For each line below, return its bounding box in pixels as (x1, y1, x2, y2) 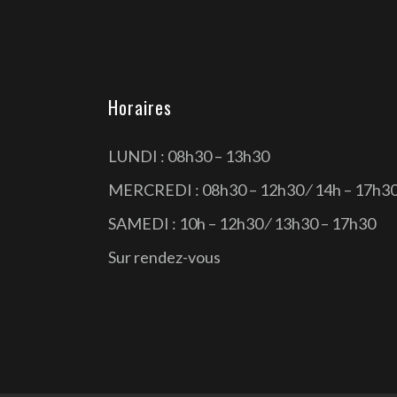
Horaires (108, 94, 172, 121)
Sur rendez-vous (108, 247, 221, 268)
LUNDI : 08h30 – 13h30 (108, 146, 269, 167)
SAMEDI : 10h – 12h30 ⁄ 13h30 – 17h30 (108, 214, 376, 234)
